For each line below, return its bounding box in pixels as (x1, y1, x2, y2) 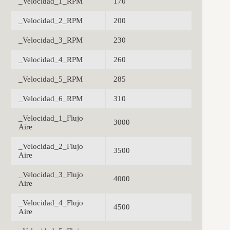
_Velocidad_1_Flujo (18, 114, 83, 123)
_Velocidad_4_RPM (18, 55, 83, 64)
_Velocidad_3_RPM (18, 36, 83, 45)
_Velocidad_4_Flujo (18, 199, 83, 207)
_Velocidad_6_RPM (18, 94, 83, 103)
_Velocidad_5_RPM (18, 75, 83, 84)
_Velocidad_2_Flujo (18, 142, 83, 151)
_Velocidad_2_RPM (18, 16, 83, 25)
